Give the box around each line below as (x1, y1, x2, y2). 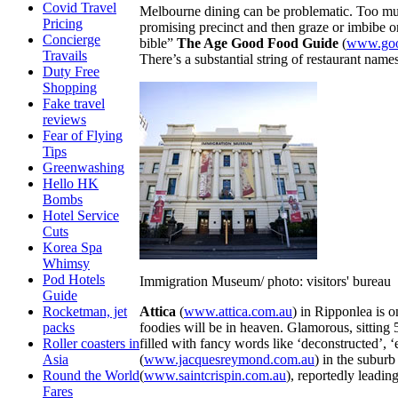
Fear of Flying (43, 128, 123, 143)
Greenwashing (43, 160, 124, 175)
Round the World (43, 368, 139, 383)
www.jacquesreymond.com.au (144, 351, 314, 367)
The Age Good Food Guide (177, 35, 338, 51)
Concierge (43, 32, 100, 47)
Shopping (43, 80, 97, 95)
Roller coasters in (43, 336, 139, 351)
